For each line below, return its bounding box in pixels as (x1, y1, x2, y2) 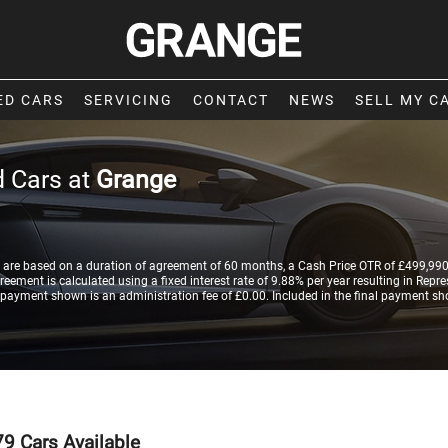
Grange (96, 165, 176, 194)
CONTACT (193, 92, 269, 108)
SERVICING (84, 92, 173, 108)
